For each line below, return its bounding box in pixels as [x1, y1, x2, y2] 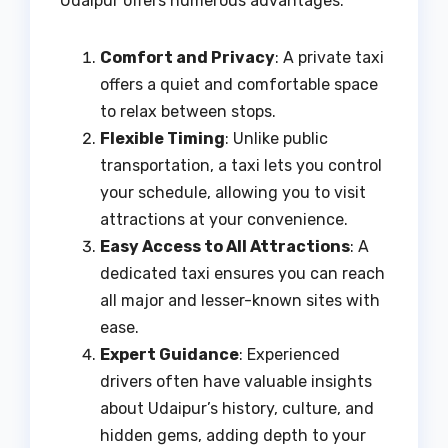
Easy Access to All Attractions [100, 236, 350, 256]
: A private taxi [275, 47, 384, 67]
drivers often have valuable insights [100, 371, 372, 391]
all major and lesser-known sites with [100, 290, 380, 310]
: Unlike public [225, 128, 328, 148]
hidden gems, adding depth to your [100, 425, 366, 445]
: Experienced [239, 344, 340, 364]
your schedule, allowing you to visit [100, 182, 366, 202]
